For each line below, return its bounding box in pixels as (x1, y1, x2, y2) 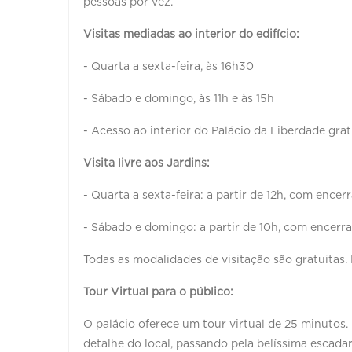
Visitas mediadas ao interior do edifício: (83, 28, 302, 40)
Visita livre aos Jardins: (83, 157, 213, 169)
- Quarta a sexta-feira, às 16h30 (83, 60, 254, 72)
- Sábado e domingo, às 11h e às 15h (83, 93, 274, 104)
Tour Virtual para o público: (83, 286, 236, 298)
